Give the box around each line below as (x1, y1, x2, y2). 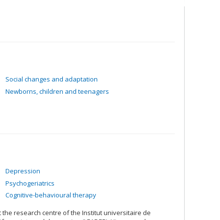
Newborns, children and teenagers (5, 86, 109, 96)
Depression (5, 166, 40, 175)
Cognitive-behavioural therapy (5, 191, 96, 199)
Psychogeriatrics (5, 178, 55, 188)
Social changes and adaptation (5, 75, 98, 83)
